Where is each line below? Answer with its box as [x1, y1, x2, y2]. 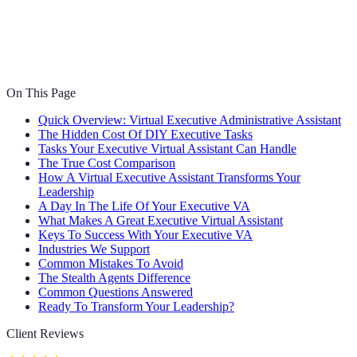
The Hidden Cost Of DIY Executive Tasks [38, 127, 253, 142]
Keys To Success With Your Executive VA [38, 228, 253, 242]
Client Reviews [6, 327, 84, 341]
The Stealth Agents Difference [38, 271, 190, 285]
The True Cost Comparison [38, 156, 175, 171]
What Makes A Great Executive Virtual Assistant [38, 214, 283, 228]
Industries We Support [38, 242, 150, 257]
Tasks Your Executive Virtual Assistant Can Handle [38, 142, 296, 156]
